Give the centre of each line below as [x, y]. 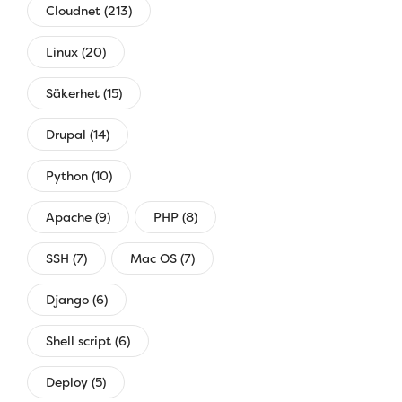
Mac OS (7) [162, 258]
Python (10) [79, 175]
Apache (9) [78, 217]
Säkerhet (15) [84, 93]
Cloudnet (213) [89, 10]
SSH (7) [66, 258]
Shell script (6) [88, 341]
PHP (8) [175, 217]
